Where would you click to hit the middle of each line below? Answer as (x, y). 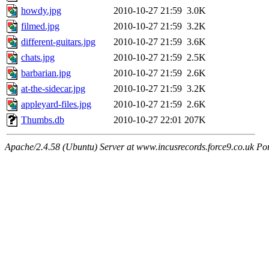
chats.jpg (38, 58)
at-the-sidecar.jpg (53, 89)
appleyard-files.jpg (56, 104)
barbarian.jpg (46, 73)
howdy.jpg (41, 11)
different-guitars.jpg (58, 42)
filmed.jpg (40, 26)
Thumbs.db (43, 120)
